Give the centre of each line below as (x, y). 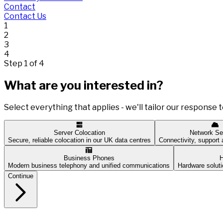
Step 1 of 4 (24, 63)
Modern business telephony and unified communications (89, 165)
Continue (21, 176)
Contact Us (25, 16)
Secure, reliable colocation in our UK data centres (79, 140)
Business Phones (89, 158)
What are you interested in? (84, 85)
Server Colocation (79, 132)
